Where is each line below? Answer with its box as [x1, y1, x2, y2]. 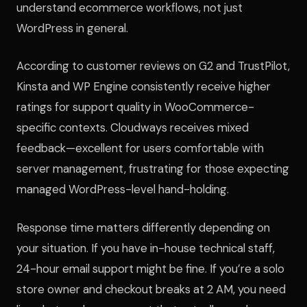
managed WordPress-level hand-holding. [16, 182, 229, 197]
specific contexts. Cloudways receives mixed [16, 120, 249, 136]
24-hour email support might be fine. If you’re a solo [16, 260, 284, 276]
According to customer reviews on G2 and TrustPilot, [16, 58, 290, 74]
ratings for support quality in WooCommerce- [16, 99, 254, 115]
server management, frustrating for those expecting [16, 161, 289, 177]
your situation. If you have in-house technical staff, [16, 240, 275, 256]
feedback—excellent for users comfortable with [16, 140, 264, 156]
